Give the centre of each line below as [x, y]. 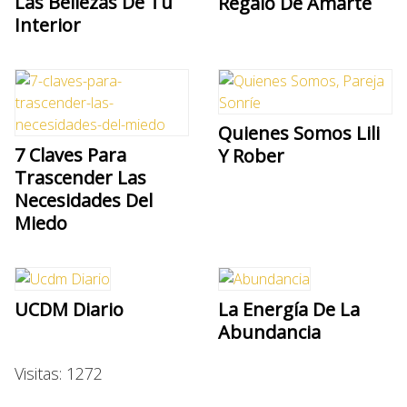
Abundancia [269, 332]
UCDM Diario [69, 309]
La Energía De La [289, 309]
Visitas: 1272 [59, 373]
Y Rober [251, 155]
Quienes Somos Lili [299, 133]
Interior [48, 25]
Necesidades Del [84, 200]
